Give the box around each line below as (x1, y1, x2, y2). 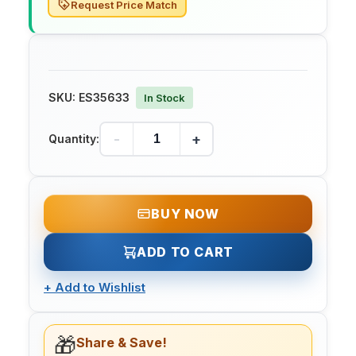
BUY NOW (151, 206, 219, 222)
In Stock (144, 91, 185, 105)
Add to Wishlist (55, 280, 145, 296)
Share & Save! (76, 335, 167, 351)
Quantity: (48, 132, 99, 146)
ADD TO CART (137, 244, 234, 261)
